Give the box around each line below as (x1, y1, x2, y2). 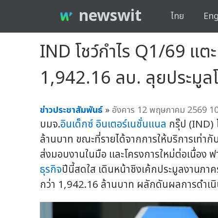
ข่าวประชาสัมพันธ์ (40, 103, 103, 117)
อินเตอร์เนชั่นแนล (96, 116, 166, 132)
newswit (79, 5, 142, 28)
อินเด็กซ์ (60, 116, 93, 132)
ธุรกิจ (40, 162, 62, 177)
